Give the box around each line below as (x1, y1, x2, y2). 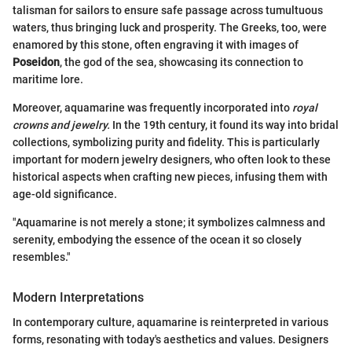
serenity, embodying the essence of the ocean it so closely (13, 233, 302, 246)
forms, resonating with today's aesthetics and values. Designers (13, 332, 328, 346)
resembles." (13, 250, 71, 263)
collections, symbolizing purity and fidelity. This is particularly (13, 135, 320, 148)
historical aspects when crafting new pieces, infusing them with (13, 170, 328, 183)
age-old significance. (13, 187, 117, 200)
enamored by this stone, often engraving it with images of (13, 38, 299, 51)
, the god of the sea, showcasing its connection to (60, 55, 303, 68)
